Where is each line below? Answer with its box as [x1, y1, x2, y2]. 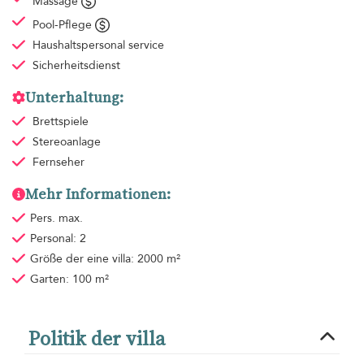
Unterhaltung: [25, 87, 123, 107]
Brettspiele [32, 113, 89, 129]
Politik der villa [28, 324, 165, 352]
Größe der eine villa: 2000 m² [29, 250, 180, 266]
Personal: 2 [29, 230, 86, 246]
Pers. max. [29, 210, 83, 226]
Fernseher [32, 154, 84, 170]
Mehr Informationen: [25, 184, 171, 204]
